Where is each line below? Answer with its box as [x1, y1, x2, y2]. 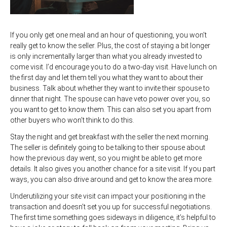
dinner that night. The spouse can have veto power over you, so [10, 95, 210, 103]
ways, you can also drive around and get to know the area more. [10, 175, 213, 184]
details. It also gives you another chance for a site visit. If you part [10, 165, 215, 173]
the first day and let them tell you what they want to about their [10, 73, 203, 82]
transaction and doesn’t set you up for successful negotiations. [10, 203, 212, 211]
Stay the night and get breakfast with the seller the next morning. [10, 133, 210, 141]
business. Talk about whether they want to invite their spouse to [10, 84, 210, 93]
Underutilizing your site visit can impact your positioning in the [10, 192, 205, 201]
